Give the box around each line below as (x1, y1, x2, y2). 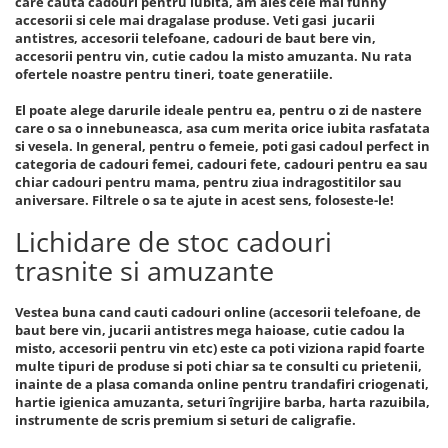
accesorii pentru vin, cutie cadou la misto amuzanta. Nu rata (15, 47, 412, 65)
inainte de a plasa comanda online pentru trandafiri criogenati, (15, 375, 429, 393)
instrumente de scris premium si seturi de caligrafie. (15, 411, 356, 429)
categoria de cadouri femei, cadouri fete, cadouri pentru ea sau (15, 155, 428, 173)
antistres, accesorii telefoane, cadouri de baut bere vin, (15, 29, 376, 47)
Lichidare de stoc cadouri (15, 223, 332, 260)
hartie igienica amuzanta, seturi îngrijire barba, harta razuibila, (15, 393, 430, 411)
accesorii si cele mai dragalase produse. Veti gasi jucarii (15, 11, 375, 29)
